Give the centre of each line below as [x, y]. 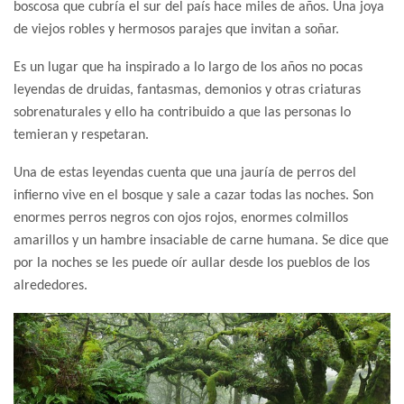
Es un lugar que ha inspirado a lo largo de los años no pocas [188, 68]
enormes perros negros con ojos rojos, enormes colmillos [181, 219]
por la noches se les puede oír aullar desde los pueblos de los [192, 264]
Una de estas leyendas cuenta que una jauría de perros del [185, 174]
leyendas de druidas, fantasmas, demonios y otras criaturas [187, 91]
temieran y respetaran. [81, 136]
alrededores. [50, 286]
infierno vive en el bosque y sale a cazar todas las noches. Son [193, 196]
